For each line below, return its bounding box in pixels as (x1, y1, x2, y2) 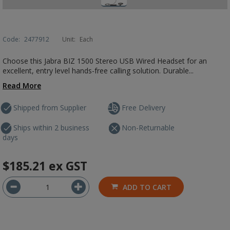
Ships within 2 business (13, 123, 89, 132)
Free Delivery (122, 103, 166, 112)
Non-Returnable (122, 123, 175, 132)
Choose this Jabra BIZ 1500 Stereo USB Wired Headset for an (3, 56, 207, 66)
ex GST (49, 158, 87, 174)
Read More (3, 81, 41, 90)
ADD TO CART (123, 182, 171, 192)
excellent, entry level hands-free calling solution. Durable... (3, 66, 194, 75)
